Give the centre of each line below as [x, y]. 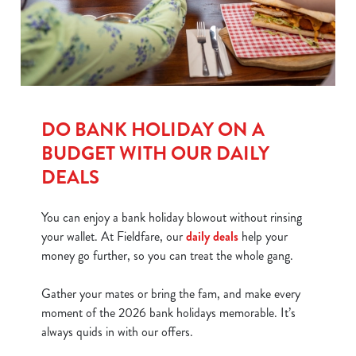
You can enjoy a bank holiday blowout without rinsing [172, 217]
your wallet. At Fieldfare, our [114, 236]
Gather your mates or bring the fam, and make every [171, 294]
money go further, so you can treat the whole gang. [169, 255]
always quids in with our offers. [117, 332]
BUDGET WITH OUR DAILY [155, 153]
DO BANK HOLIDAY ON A [153, 130]
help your [263, 236]
